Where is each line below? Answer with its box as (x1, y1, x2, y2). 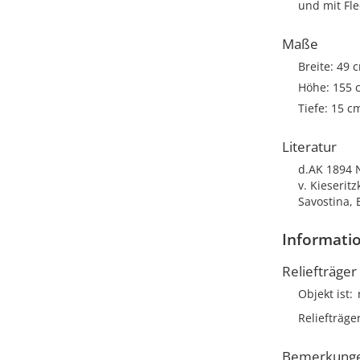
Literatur (282, 137, 337, 156)
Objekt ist (298, 286, 350, 301)
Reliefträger (282, 262, 357, 280)
